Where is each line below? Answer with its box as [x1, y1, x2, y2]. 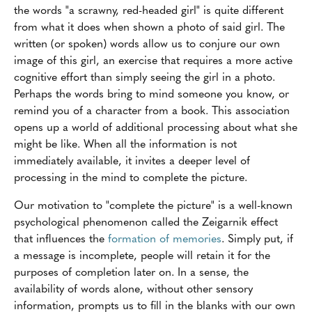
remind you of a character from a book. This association [14, 102, 290, 118]
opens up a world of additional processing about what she [14, 118, 297, 135]
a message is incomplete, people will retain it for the [14, 247, 270, 263]
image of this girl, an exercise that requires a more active [14, 52, 292, 68]
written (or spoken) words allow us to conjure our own [14, 35, 280, 52]
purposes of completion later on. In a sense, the [14, 263, 249, 280]
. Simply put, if [221, 230, 293, 247]
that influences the [14, 230, 108, 247]
